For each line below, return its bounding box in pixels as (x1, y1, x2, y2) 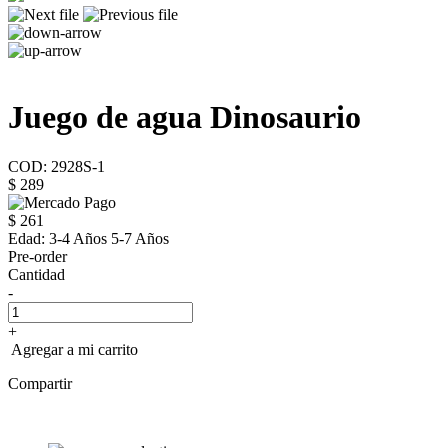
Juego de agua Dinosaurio (8, 99, 361, 136)
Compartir (8, 374, 72, 392)
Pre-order (8, 247, 67, 265)
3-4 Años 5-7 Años (45, 229, 169, 247)
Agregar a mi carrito (8, 340, 138, 358)
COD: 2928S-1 (8, 157, 105, 175)
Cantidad (8, 265, 65, 283)
